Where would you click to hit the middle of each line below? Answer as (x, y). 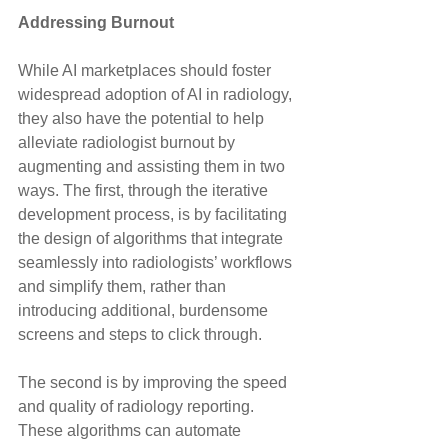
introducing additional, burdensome (145, 311)
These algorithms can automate (131, 431)
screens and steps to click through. (140, 335)
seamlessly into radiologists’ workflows (157, 263)
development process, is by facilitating (154, 215)
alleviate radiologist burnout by (128, 143)
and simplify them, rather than (124, 287)
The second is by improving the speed (154, 383)
